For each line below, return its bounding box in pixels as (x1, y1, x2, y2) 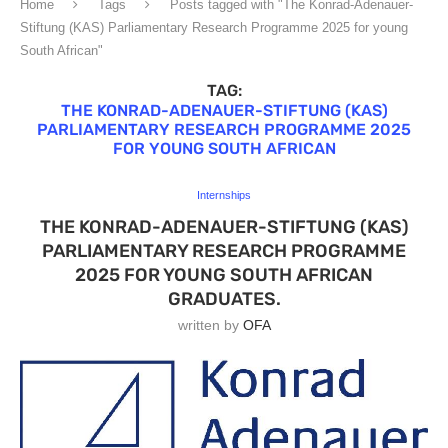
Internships (197, 189, 251, 201)
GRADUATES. (167, 288, 281, 310)
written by (177, 317, 243, 333)
